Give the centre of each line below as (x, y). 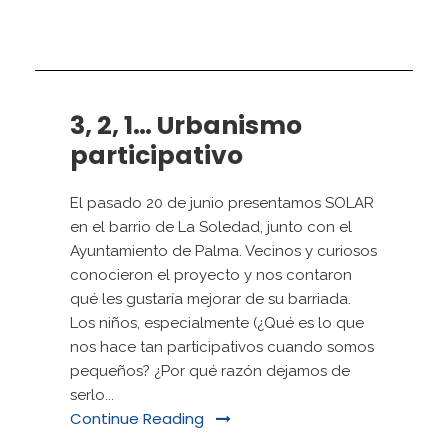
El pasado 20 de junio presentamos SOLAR (222, 203)
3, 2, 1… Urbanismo (186, 126)
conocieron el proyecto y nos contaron (211, 275)
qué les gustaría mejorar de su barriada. (210, 299)
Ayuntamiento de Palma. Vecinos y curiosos (223, 251)
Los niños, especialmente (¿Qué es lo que (217, 323)
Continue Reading (137, 419)
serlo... (92, 395)
